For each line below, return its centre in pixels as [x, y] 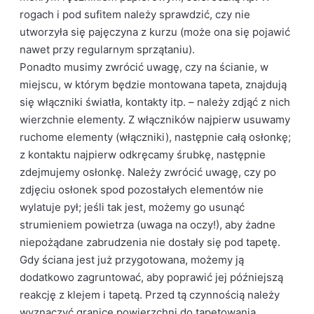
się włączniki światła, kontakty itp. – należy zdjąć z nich [155, 102]
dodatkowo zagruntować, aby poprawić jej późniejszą [152, 277]
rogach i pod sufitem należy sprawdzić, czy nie [135, 14]
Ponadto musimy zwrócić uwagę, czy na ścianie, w [144, 67]
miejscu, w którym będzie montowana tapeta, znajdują [153, 84]
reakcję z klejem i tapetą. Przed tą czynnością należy [150, 295]
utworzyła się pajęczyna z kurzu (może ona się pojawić [155, 32]
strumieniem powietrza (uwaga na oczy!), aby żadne [148, 225]
